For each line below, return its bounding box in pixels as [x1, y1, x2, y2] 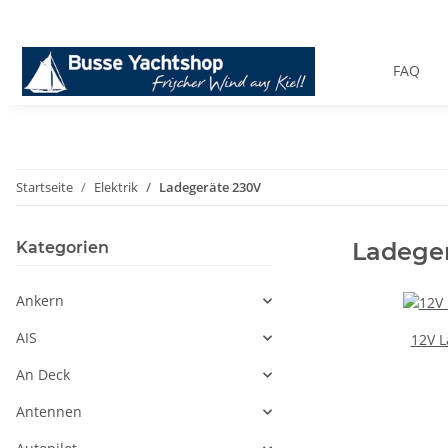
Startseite [16, 178, 73, 197]
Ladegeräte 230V [159, 178, 261, 197]
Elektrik [94, 178, 138, 197]
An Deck [16, 365, 70, 385]
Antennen [16, 402, 82, 422]
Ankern [16, 291, 64, 311]
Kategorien [16, 238, 109, 258]
